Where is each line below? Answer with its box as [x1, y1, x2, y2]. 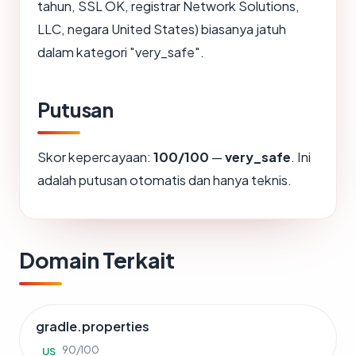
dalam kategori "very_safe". [37, 44, 204, 60]
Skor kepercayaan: [37, 149, 153, 165]
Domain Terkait [19, 246, 175, 273]
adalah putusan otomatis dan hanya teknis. [37, 172, 292, 188]
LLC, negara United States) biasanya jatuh [37, 21, 286, 37]
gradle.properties [36, 318, 149, 335]
